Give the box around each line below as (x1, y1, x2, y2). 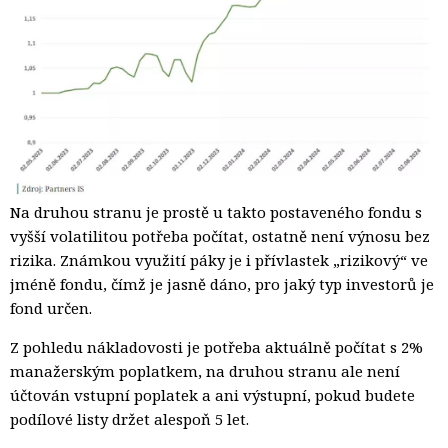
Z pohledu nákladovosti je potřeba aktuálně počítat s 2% (10, 337, 423, 358)
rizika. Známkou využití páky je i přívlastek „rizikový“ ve (10, 250, 428, 271)
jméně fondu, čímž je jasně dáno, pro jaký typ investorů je (10, 274, 434, 295)
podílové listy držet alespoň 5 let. (10, 409, 249, 430)
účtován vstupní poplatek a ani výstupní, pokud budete (10, 385, 415, 406)
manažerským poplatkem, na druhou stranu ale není (10, 361, 400, 382)
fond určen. (10, 298, 92, 319)
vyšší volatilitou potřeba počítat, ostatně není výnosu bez (10, 226, 430, 247)
